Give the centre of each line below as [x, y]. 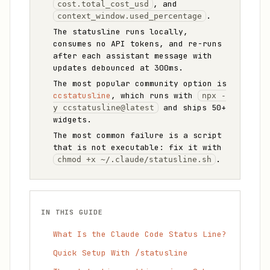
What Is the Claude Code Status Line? [140, 234]
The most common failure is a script [137, 135]
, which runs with [154, 96]
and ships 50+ [192, 108]
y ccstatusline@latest [104, 108]
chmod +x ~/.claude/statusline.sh [134, 159]
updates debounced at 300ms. [118, 68]
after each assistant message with [133, 56]
